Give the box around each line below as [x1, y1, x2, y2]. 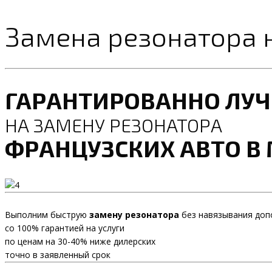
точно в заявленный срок [5, 249, 110, 261]
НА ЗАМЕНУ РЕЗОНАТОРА [5, 114, 222, 136]
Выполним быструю [5, 209, 89, 221]
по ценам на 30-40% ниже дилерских [5, 236, 155, 248]
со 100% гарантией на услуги [5, 222, 124, 234]
